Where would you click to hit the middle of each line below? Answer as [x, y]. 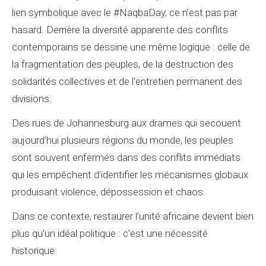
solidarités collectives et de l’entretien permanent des [127, 81]
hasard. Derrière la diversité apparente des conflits [120, 30]
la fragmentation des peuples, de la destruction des [123, 64]
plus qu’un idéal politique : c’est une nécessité [110, 233]
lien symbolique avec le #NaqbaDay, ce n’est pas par [125, 12]
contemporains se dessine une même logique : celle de [131, 47]
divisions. [32, 99]
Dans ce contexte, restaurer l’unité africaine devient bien [133, 216]
